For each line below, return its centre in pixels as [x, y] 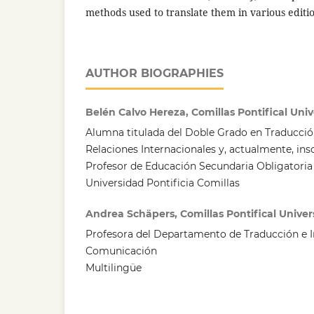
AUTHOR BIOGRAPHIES [155, 74]
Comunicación [121, 251]
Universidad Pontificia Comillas [163, 183]
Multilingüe [114, 268]
